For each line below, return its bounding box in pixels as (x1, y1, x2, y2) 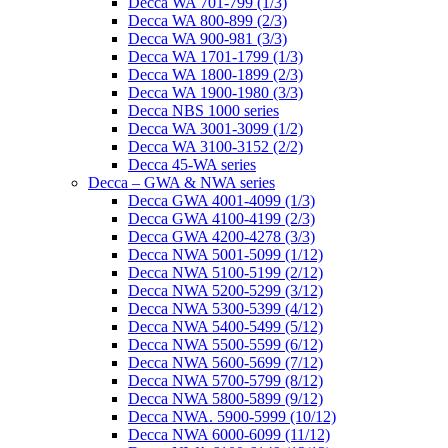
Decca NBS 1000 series (128, 102, 279, 119)
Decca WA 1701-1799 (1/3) (128, 48, 303, 65)
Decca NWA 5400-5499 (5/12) (128, 318, 323, 335)
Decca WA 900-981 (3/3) (128, 30, 287, 47)
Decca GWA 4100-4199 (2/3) (128, 210, 315, 227)
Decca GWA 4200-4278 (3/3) (128, 228, 315, 245)
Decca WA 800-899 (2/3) (128, 12, 287, 29)
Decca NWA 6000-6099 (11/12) (128, 426, 330, 443)
